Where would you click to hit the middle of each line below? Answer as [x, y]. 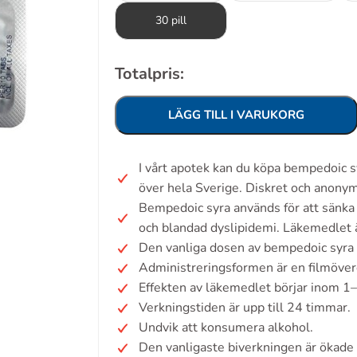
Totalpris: [149, 74]
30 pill [171, 20]
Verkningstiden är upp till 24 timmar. [245, 308]
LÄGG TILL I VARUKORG [236, 115]
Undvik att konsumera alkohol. [226, 328]
